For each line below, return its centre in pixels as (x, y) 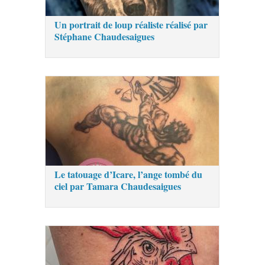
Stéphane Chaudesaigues (105, 36)
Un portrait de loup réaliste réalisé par (131, 24)
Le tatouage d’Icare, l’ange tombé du (129, 174)
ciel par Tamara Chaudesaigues (118, 186)
